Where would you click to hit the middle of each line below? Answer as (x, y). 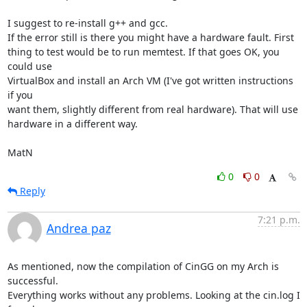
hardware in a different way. (74, 123)
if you (20, 95)
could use (29, 66)
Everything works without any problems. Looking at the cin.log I (153, 295)
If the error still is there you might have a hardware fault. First (150, 37)
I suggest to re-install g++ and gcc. (89, 23)
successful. (33, 280)
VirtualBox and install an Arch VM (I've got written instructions (150, 80)
